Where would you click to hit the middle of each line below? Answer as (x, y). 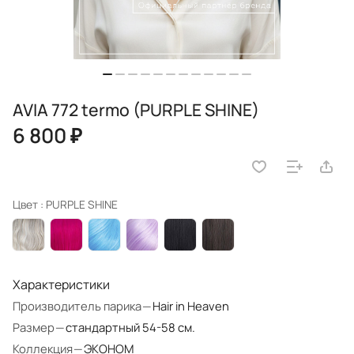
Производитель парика (77, 306)
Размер (34, 328)
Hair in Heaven (191, 306)
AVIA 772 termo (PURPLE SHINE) (136, 110)
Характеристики (61, 285)
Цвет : (29, 205)
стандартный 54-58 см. (130, 328)
